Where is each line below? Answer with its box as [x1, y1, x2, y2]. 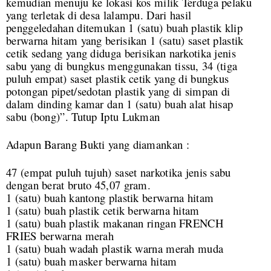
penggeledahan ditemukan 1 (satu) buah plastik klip [6, 20, 243, 36]
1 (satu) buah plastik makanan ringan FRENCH [6, 215, 223, 231]
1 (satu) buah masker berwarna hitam [6, 253, 177, 269]
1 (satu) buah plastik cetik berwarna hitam [6, 203, 200, 218]
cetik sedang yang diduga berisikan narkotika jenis [6, 45, 236, 61]
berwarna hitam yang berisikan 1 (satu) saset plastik [6, 33, 244, 48]
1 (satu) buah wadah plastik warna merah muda [6, 241, 224, 256]
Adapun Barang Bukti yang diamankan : [6, 137, 189, 152]
